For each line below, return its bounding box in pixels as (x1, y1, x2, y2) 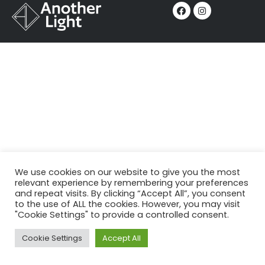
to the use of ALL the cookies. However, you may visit (15, 198, 240, 210)
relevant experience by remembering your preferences (15, 177, 248, 189)
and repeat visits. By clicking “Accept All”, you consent (15, 188, 245, 199)
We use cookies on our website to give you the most (15, 166, 240, 178)
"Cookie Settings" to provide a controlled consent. (15, 209, 229, 221)
